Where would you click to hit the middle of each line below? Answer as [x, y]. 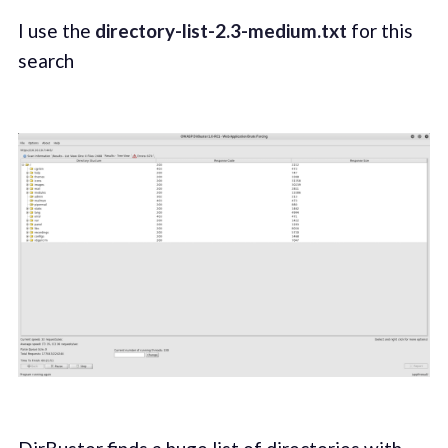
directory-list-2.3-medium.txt [220, 31]
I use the [56, 31]
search [45, 61]
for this [379, 31]
